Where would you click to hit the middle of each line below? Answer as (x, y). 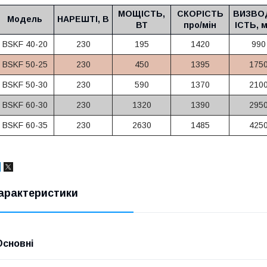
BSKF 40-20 (25, 44)
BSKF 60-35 (25, 125)
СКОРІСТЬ (200, 13)
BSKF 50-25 (25, 64)
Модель (25, 19)
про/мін (200, 25)
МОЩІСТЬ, (142, 13)
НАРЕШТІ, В (83, 19)
